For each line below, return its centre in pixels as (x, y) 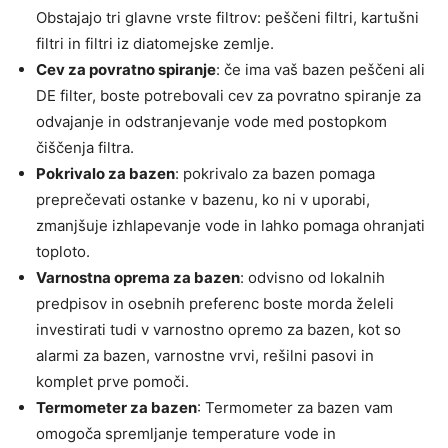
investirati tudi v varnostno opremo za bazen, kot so (218, 330)
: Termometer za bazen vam (295, 408)
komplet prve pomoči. (112, 382)
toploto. (63, 252)
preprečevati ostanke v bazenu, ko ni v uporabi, (203, 200)
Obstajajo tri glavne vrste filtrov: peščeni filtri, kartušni (227, 18)
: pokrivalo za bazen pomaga (275, 174)
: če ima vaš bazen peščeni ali (320, 70)
